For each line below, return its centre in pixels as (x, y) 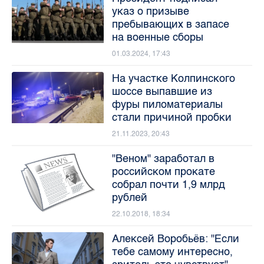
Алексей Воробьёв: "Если (175, 238)
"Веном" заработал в (163, 158)
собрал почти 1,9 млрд (168, 184)
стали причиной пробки (171, 117)
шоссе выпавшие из (162, 91)
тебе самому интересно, (172, 251)
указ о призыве (150, 11)
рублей (129, 197)
